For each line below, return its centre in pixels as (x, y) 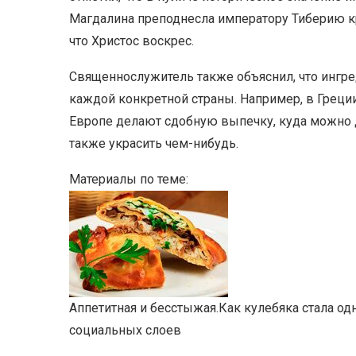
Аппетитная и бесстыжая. (144, 308)
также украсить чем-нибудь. (154, 143)
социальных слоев (125, 330)
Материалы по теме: (129, 179)
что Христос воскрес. (132, 41)
